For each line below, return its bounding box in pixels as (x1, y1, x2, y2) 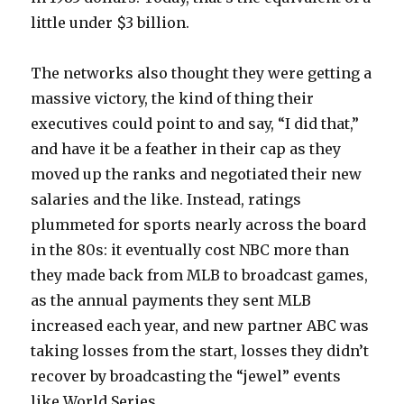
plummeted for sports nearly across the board (31, 215, 367, 234)
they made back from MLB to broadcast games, (31, 265, 369, 284)
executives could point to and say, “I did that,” (31, 114, 360, 133)
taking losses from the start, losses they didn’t (31, 341, 370, 360)
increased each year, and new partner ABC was (31, 316, 370, 335)
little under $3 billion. (31, 13, 190, 32)
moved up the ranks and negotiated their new (31, 164, 363, 183)
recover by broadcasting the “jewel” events (31, 366, 342, 385)
